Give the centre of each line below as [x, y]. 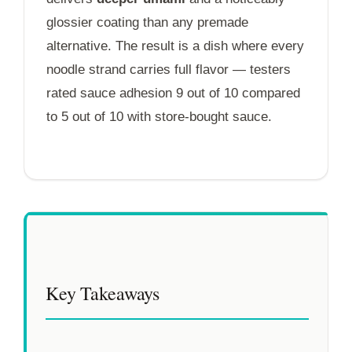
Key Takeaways [103, 293]
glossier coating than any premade [147, 22]
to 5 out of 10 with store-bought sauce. [159, 116]
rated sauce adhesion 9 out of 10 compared [173, 93]
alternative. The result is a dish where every [175, 46]
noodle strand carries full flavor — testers [169, 69]
